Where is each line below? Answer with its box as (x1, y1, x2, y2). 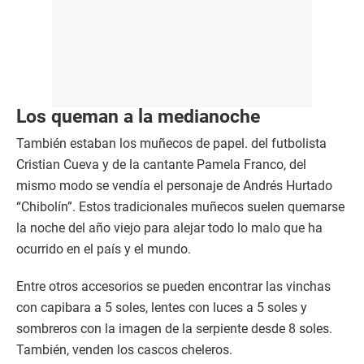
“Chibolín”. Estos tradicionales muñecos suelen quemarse (16, 199, 344, 215)
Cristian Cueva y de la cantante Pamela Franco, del (16, 157, 306, 173)
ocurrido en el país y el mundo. (16, 241, 191, 258)
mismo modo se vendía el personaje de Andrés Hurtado (16, 178, 332, 194)
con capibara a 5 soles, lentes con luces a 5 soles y (16, 300, 307, 316)
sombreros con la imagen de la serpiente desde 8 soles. (16, 321, 332, 337)
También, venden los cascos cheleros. (16, 342, 232, 358)
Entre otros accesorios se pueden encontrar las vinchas (16, 279, 331, 295)
